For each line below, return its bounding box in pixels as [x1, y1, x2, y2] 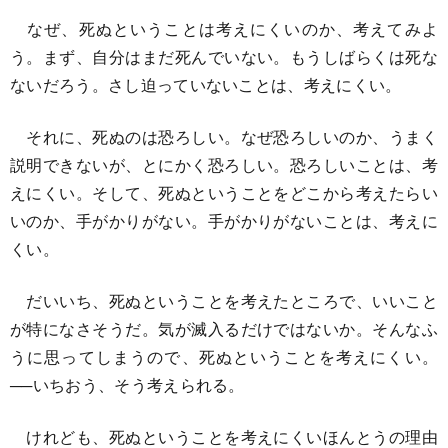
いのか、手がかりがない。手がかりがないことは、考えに [10, 208, 438, 232]
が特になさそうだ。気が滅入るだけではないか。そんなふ [10, 316, 438, 340]
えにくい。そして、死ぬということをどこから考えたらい [10, 180, 438, 204]
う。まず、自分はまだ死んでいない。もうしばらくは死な [10, 44, 438, 68]
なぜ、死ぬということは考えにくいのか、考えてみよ [10, 16, 438, 40]
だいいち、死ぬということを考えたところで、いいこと [10, 288, 438, 312]
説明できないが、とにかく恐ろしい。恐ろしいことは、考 [10, 152, 438, 176]
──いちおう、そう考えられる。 [10, 372, 245, 396]
